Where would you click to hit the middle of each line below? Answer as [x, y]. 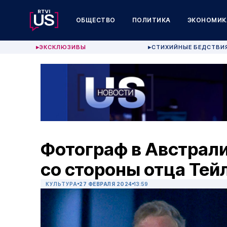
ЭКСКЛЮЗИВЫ [63, 47]
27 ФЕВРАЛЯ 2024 [106, 184]
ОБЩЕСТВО [96, 20]
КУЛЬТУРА [62, 184]
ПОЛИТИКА [151, 20]
